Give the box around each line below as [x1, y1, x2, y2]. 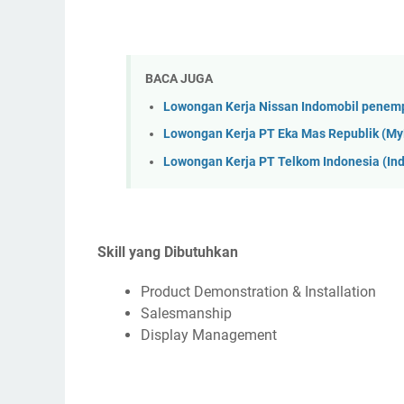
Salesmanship [141, 305, 232, 323]
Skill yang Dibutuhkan [97, 243, 238, 262]
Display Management [141, 326, 277, 344]
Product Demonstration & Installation [141, 283, 376, 301]
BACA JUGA [145, 71, 213, 87]
